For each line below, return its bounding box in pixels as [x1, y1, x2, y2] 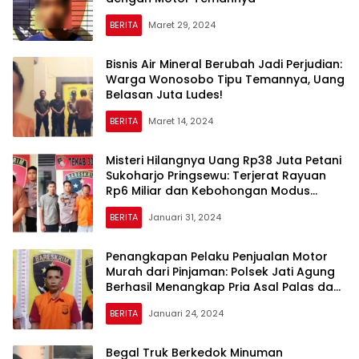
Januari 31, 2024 [148, 211, 221, 224]
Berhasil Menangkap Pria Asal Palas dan [106, 279, 341, 296]
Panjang [106, 294, 153, 311]
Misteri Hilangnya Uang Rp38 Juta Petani [106, 152, 341, 169]
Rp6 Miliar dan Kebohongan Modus [106, 183, 310, 200]
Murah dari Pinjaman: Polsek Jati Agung [106, 264, 335, 280]
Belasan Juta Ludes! [106, 87, 223, 103]
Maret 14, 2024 [148, 115, 213, 128]
